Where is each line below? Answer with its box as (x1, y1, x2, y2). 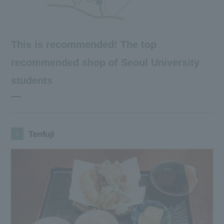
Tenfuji (28, 130, 54, 139)
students (11, 75, 53, 86)
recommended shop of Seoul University (11, 57, 200, 68)
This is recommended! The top (11, 39, 157, 50)
